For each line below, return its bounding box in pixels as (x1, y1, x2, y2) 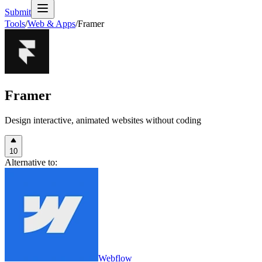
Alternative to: (5, 157, 57, 167)
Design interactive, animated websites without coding (5, 115, 201, 125)
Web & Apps (27, 19, 75, 29)
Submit (5, 7, 31, 17)
